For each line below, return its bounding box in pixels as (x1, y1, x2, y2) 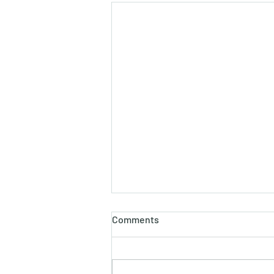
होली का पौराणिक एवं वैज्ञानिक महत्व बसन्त (127, 232, 270, 245)
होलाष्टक (127, 207, 161, 221)
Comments (112, 213, 159, 226)
